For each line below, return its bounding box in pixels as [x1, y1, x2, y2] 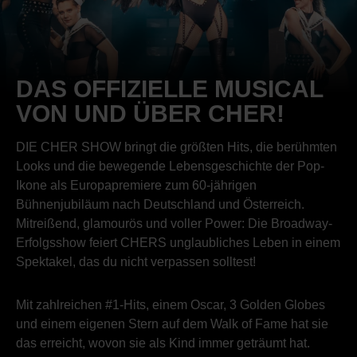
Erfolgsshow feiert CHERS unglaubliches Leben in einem [16, 235, 340, 249]
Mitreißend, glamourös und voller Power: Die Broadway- [16, 216, 332, 230]
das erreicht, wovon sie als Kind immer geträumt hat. [16, 335, 310, 350]
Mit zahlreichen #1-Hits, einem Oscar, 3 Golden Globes [16, 297, 325, 312]
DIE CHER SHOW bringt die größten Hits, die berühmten [16, 139, 337, 154]
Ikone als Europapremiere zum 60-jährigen [16, 178, 257, 192]
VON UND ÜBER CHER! [16, 100, 284, 127]
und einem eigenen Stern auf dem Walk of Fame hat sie [16, 316, 328, 331]
